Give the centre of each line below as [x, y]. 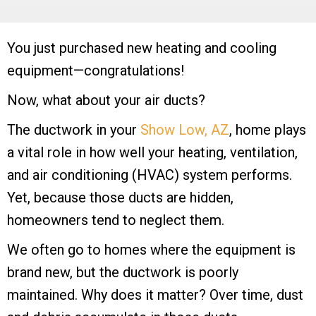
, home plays [268, 130]
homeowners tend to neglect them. [116, 220]
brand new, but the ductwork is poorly [123, 273]
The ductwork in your [74, 130]
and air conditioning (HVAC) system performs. [150, 175]
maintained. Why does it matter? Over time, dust [155, 295]
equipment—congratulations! [96, 71]
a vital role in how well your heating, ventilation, [152, 153]
